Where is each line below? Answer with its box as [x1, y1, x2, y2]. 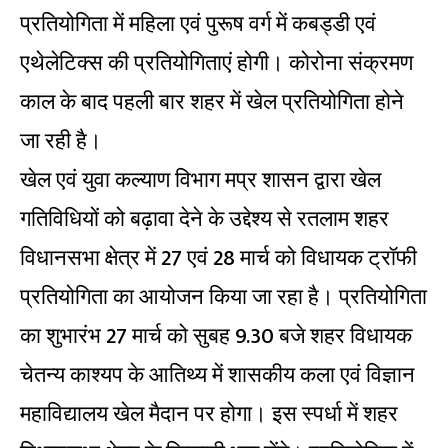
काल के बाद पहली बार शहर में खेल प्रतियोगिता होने [20, 84, 404, 122]
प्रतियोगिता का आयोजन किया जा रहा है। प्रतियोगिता [20, 279, 427, 317]
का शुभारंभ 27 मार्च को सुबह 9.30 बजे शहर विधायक [20, 318, 412, 356]
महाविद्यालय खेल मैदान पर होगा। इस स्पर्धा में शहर [20, 396, 398, 434]
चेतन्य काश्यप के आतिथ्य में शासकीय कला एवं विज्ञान [20, 357, 415, 395]
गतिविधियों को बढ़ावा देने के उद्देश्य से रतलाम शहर [20, 201, 389, 239]
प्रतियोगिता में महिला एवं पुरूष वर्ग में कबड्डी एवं [20, 6, 376, 44]
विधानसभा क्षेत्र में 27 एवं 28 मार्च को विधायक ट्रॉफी [20, 240, 417, 278]
